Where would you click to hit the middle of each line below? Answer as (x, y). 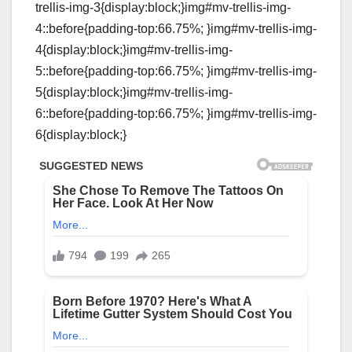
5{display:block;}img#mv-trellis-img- (134, 93)
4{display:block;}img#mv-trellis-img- (134, 50)
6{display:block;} (81, 135)
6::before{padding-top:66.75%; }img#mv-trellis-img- (176, 114)
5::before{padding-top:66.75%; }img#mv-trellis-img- (176, 71)
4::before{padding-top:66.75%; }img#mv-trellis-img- (176, 29)
